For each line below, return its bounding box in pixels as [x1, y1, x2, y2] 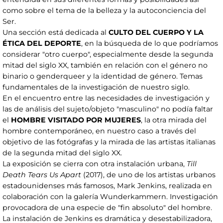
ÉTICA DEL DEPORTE [2, 39, 81, 48]
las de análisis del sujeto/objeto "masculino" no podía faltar [2, 105, 213, 114]
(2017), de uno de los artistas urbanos [81, 170, 216, 180]
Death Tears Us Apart [2, 170, 81, 180]
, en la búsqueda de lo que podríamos [81, 39, 218, 48]
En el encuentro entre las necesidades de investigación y [2, 94, 210, 103]
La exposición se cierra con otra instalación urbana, [2, 159, 187, 169]
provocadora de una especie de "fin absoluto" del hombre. [2, 203, 212, 213]
